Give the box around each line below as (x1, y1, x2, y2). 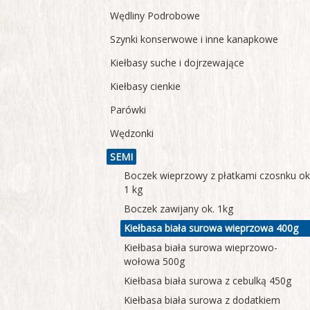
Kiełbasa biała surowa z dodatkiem (124, 293, 281, 307)
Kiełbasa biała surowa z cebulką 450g (124, 273, 292, 287)
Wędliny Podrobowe (110, 8, 201, 22)
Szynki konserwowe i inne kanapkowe (110, 32, 279, 46)
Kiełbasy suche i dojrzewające (110, 55, 245, 69)
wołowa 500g (124, 254, 185, 268)
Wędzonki (110, 126, 154, 140)
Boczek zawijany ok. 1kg (124, 201, 234, 215)
